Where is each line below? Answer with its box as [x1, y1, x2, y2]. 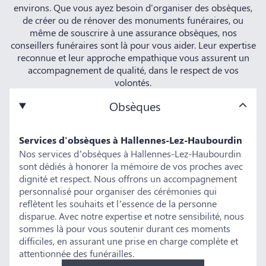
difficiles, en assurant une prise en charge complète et [19, 235, 238, 248]
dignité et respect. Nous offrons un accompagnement [19, 172, 237, 185]
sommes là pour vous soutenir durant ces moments [19, 222, 230, 235]
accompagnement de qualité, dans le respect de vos [27, 64, 239, 77]
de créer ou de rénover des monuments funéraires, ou [23, 14, 243, 27]
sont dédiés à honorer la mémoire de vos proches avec [19, 160, 243, 173]
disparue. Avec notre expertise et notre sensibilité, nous [19, 210, 244, 223]
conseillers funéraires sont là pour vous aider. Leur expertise [10, 39, 256, 52]
